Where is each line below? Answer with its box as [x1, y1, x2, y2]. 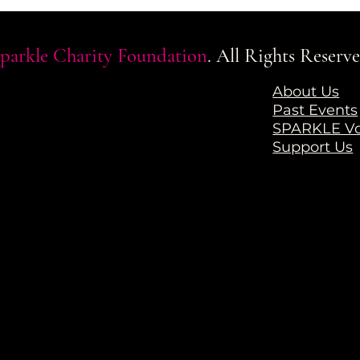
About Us [272, 83, 340, 101]
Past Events [272, 101, 358, 120]
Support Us [272, 138, 354, 157]
